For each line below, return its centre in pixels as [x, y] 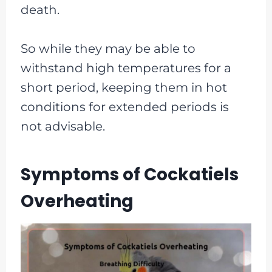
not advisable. [63, 126]
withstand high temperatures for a [126, 68]
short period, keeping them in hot [124, 87]
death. [40, 9]
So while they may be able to [108, 48]
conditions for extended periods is [124, 107]
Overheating [77, 201]
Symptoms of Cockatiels [129, 174]
